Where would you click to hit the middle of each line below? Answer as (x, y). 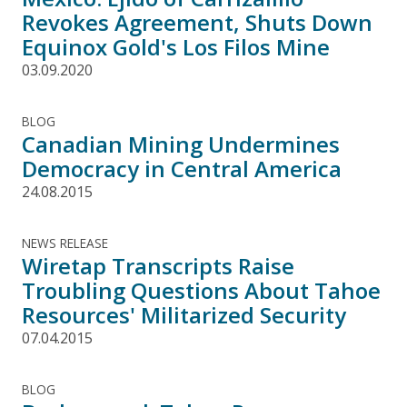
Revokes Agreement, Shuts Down (197, 22)
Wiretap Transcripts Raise (158, 265)
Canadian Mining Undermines (181, 144)
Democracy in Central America (182, 168)
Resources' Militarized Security (184, 314)
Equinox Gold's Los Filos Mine (176, 46)
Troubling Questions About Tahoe (201, 290)
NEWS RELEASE (65, 243)
